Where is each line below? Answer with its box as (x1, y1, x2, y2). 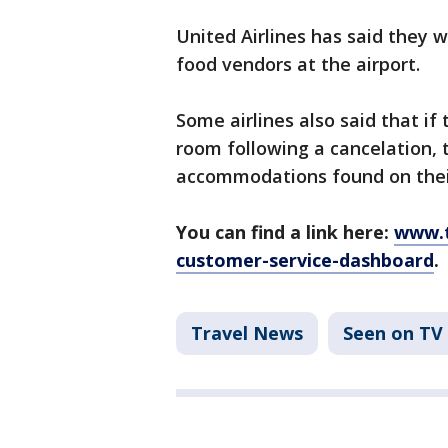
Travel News (191, 321, 303, 346)
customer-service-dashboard (176, 248, 434, 273)
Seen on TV (343, 321, 443, 346)
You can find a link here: (176, 220, 394, 245)
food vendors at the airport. (176, 52, 420, 77)
